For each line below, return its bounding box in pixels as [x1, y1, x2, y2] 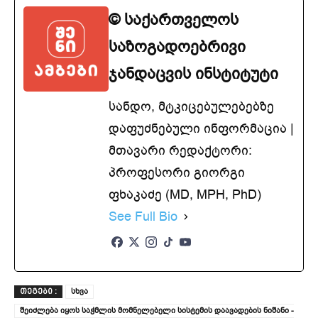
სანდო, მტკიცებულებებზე [109, 98, 274, 116]
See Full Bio [109, 208, 177, 226]
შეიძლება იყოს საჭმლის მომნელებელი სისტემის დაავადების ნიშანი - [20, 305, 294, 317]
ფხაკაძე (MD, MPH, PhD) [109, 186, 261, 204]
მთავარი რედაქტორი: [109, 142, 252, 160]
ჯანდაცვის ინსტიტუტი [109, 63, 278, 85]
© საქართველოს [109, 9, 238, 31]
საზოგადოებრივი [109, 36, 246, 58]
